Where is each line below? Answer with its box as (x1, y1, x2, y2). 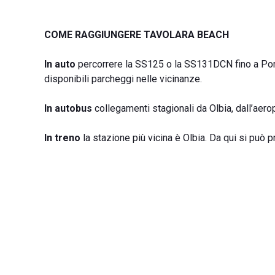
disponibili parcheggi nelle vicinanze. (44, 73, 202, 85)
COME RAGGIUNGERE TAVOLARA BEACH (44, 29, 229, 41)
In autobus (44, 103, 92, 114)
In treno (44, 132, 80, 144)
